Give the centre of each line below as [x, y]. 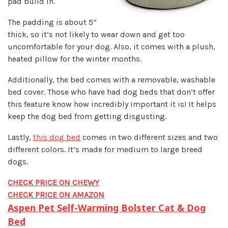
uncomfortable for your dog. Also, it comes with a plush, [111, 47]
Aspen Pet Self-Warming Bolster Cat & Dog [107, 208]
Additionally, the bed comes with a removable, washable [111, 80]
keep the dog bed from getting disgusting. [87, 117]
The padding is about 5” [52, 22]
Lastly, [20, 137]
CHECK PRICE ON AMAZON [56, 195]
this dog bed [57, 137]
